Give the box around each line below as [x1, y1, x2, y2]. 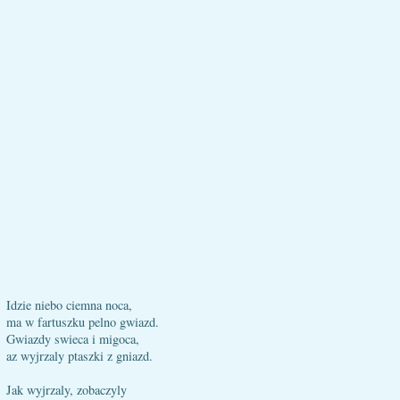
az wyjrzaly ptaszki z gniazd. [6, 347, 153, 364]
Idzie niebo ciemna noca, [6, 296, 132, 313]
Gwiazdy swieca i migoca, [6, 330, 139, 347]
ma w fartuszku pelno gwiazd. [6, 313, 159, 330]
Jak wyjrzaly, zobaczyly [6, 381, 127, 398]
